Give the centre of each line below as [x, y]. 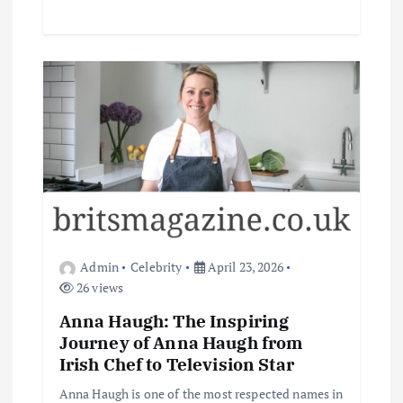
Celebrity [157, 267]
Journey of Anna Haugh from [181, 343]
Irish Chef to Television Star [176, 364]
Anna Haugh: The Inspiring [174, 321]
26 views [99, 288]
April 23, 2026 [244, 267]
